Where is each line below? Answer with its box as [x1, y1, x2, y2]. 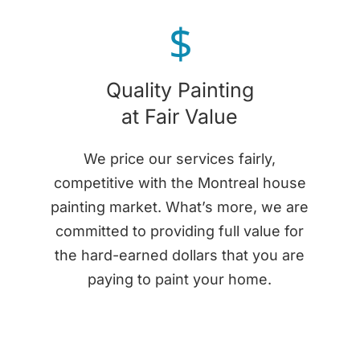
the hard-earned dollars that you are [55, 246, 305, 264]
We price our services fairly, [84, 149, 276, 167]
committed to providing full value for [55, 222, 305, 239]
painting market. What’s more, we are [51, 198, 309, 215]
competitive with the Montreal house [53, 174, 306, 191]
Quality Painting [105, 77, 254, 102]
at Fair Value [121, 104, 239, 129]
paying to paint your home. [88, 270, 272, 288]
